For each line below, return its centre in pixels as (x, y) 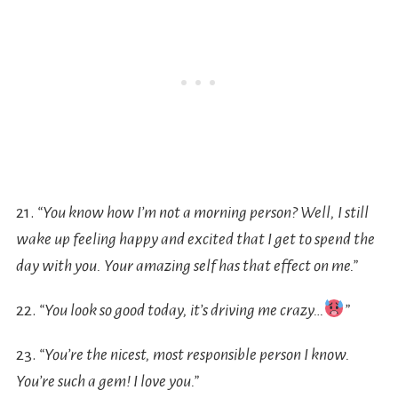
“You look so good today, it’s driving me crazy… (181, 310)
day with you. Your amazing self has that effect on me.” (187, 266)
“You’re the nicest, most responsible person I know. (194, 355)
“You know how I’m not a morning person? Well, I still (203, 213)
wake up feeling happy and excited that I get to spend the (195, 239)
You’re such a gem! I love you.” (107, 382)
